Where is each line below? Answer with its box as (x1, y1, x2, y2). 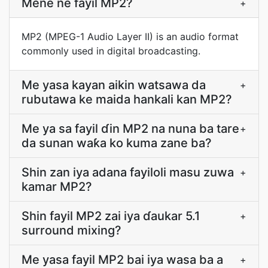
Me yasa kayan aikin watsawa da (22, 78, 206, 92)
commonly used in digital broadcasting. (22, 45, 200, 57)
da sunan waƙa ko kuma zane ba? (22, 136, 212, 150)
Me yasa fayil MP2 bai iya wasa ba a (22, 252, 223, 267)
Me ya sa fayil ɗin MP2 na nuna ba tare (22, 121, 239, 136)
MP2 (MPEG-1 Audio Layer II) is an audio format (22, 31, 239, 42)
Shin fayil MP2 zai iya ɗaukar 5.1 (22, 209, 200, 223)
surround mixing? (22, 223, 121, 237)
